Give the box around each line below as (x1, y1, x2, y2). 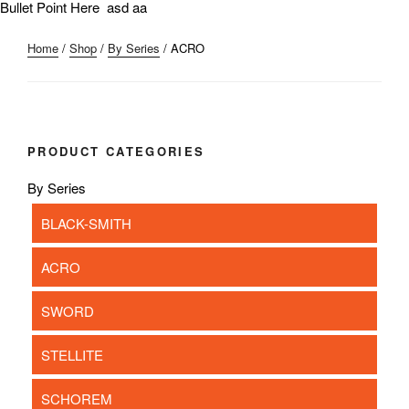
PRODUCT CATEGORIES (27, 142, 205, 160)
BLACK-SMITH (41, 213, 131, 233)
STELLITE (41, 344, 103, 364)
